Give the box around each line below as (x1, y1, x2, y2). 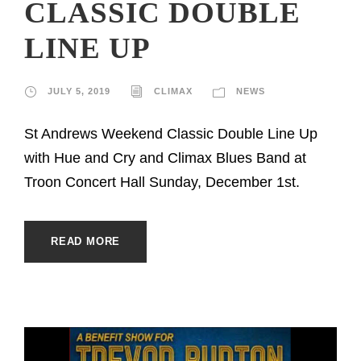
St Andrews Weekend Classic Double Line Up (24, 125, 317, 142)
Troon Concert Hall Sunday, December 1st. (24, 173, 300, 190)
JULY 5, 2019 (48, 85, 110, 96)
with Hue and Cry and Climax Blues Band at (24, 149, 306, 166)
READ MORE (51, 234, 121, 247)
